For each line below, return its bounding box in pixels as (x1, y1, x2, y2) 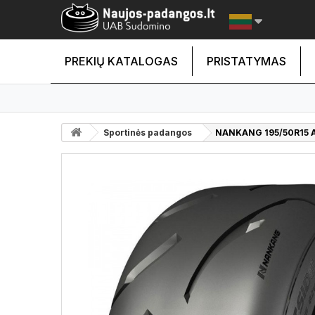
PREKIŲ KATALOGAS (65, 54, 178, 68)
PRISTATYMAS (207, 54, 286, 68)
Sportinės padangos (103, 127, 192, 138)
